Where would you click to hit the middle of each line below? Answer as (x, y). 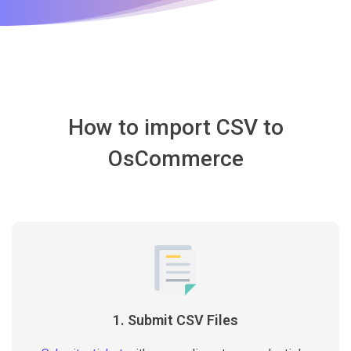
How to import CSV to (175, 127)
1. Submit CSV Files (175, 320)
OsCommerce (175, 159)
